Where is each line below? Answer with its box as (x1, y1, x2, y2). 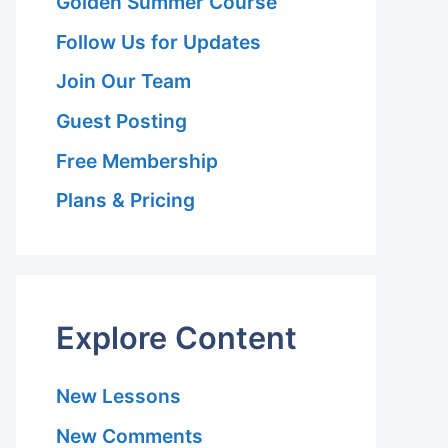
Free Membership (56, 148, 218, 173)
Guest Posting (56, 108, 187, 133)
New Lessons (56, 384, 181, 409)
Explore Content (56, 319, 297, 357)
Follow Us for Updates (56, 29, 261, 54)
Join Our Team (56, 69, 191, 94)
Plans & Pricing (56, 188, 195, 213)
